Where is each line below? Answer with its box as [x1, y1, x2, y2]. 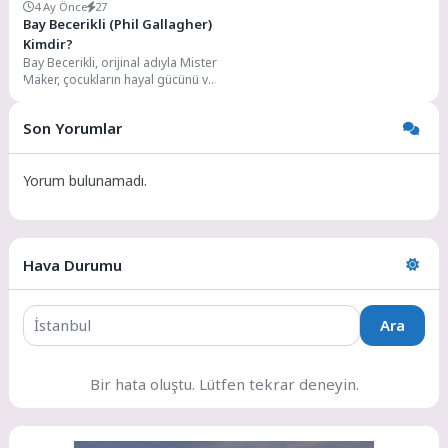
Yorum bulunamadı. [23, 170, 148, 190]
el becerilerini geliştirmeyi [23, 88, 170, 106]
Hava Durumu [23, 254, 123, 275]
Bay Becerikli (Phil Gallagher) [23, 15, 213, 34]
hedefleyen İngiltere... [23, 105, 147, 123]
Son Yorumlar [23, 118, 123, 139]
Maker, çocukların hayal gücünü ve [23, 71, 216, 89]
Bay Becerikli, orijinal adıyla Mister [23, 54, 218, 72]
